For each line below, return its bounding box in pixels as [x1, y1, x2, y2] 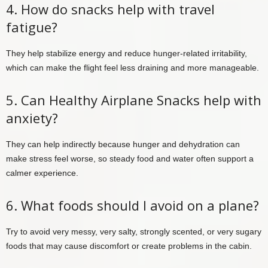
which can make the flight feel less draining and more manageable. [6, 63, 259, 73]
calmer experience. [6, 168, 78, 178]
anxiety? [6, 109, 58, 127]
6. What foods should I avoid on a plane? [6, 196, 259, 215]
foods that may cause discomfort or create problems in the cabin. [6, 241, 252, 251]
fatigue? [6, 18, 57, 36]
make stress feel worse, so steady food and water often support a [6, 154, 254, 164]
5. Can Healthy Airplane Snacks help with [6, 91, 261, 109]
